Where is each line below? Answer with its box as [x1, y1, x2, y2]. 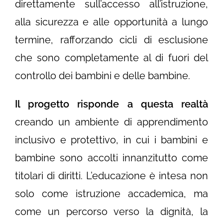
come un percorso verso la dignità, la [15, 206, 208, 218]
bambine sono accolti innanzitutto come [15, 152, 208, 164]
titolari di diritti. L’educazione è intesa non [15, 170, 208, 182]
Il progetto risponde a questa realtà [15, 98, 208, 111]
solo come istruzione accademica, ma [15, 188, 208, 200]
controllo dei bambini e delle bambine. [15, 70, 193, 82]
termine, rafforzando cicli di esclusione [15, 34, 208, 46]
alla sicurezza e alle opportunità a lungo [15, 16, 208, 28]
